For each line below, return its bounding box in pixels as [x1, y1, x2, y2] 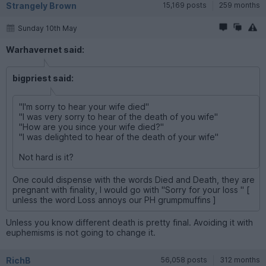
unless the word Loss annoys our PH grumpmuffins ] [12, 194, 216, 205]
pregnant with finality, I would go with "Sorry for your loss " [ [12, 184, 249, 195]
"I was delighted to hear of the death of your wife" [19, 131, 218, 142]
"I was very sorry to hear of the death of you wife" [19, 111, 218, 122]
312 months [220, 255, 260, 264]
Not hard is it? [19, 151, 74, 162]
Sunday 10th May [18, 23, 77, 33]
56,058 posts [161, 255, 207, 264]
